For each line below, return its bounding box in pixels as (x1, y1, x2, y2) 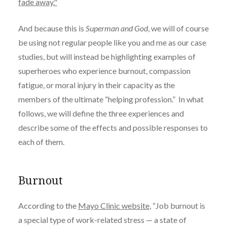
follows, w (18, 108, 53, 118)
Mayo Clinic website (78, 200, 149, 210)
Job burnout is (155, 200, 205, 210)
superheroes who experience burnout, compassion (18, 65, 191, 75)
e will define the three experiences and (53, 108, 184, 118)
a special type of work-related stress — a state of (18, 214, 186, 224)
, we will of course (147, 23, 209, 33)
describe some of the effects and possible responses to (18, 122, 208, 132)
